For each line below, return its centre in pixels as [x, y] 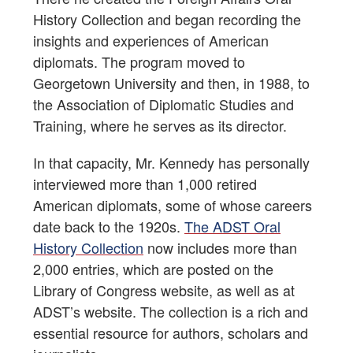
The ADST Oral [232, 227]
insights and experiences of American [151, 41]
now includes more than [220, 248]
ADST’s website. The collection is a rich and [171, 312]
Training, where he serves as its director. [160, 126]
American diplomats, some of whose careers [173, 205]
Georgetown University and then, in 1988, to [171, 83]
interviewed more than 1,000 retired [145, 184]
